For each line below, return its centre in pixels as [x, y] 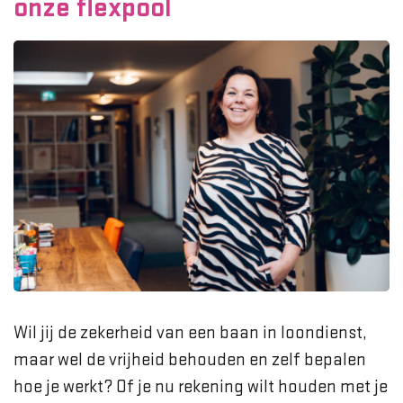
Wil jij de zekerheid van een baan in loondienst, [190, 333]
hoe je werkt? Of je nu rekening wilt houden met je [201, 387]
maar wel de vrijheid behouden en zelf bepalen [190, 360]
